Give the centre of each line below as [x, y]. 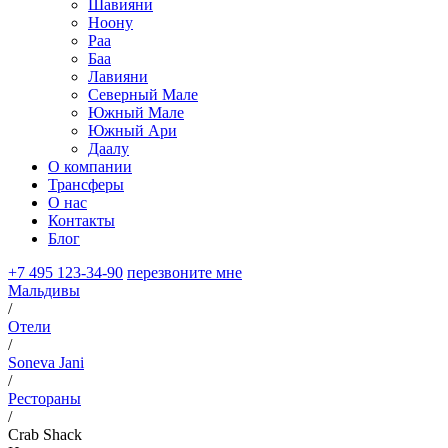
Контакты [81, 220]
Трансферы [86, 184]
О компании [90, 166]
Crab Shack [45, 434]
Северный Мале [143, 94]
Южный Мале [136, 112]
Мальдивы [44, 290]
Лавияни [118, 76]
